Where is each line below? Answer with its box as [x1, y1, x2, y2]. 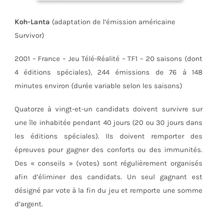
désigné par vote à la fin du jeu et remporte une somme [14, 186, 203, 195]
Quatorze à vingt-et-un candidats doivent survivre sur [14, 104, 203, 113]
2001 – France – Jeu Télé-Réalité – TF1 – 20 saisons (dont [14, 54, 203, 63]
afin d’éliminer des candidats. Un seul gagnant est [14, 172, 203, 181]
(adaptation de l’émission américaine [49, 17, 175, 26]
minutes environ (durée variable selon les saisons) [14, 81, 182, 90]
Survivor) [14, 31, 44, 40]
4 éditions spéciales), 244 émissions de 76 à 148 [14, 67, 203, 77]
